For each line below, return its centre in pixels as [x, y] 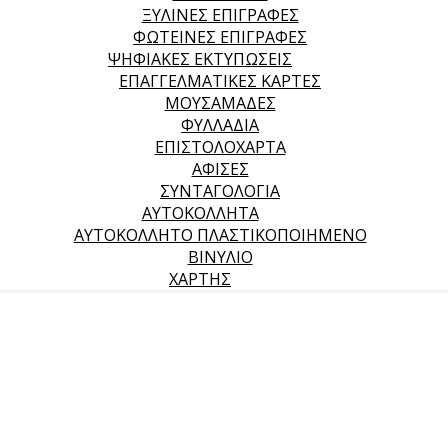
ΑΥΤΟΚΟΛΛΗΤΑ [200, 213]
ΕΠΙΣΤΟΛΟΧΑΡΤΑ [220, 147]
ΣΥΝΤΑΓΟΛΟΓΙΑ [220, 191]
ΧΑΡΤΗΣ [200, 279]
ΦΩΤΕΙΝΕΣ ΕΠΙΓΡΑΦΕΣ [220, 37]
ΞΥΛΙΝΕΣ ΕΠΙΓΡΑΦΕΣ [220, 15]
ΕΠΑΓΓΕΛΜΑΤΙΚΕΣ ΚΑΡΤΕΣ [220, 81]
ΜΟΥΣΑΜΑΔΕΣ [220, 103]
